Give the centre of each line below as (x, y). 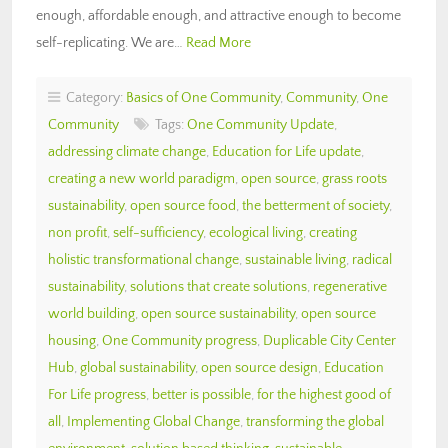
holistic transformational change (143, 259)
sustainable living (295, 259)
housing (72, 340)
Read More (218, 42)
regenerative (350, 286)
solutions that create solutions (218, 286)
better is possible (201, 394)
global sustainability (137, 367)
